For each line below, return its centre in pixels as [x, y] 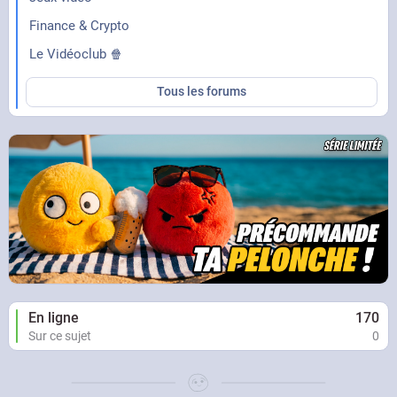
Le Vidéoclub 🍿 [76, 54]
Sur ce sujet [59, 335]
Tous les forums [201, 91]
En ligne [53, 317]
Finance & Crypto [79, 25]
